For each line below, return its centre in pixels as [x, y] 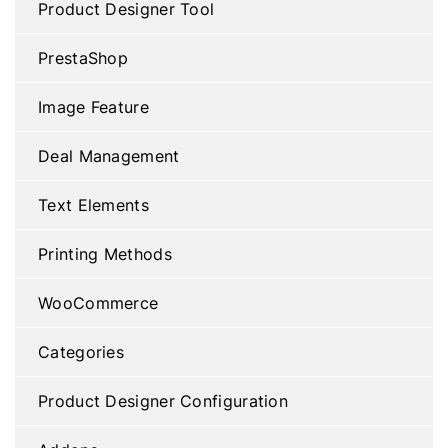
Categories [81, 351]
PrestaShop [83, 57]
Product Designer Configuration [163, 400]
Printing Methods [105, 253]
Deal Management [109, 155]
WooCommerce [98, 302]
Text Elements [93, 204]
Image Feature [93, 106]
